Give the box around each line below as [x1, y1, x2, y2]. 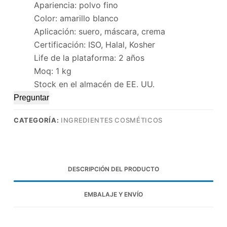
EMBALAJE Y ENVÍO [84, 190, 143, 198]
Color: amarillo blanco [33, 13, 119, 24]
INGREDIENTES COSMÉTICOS [61, 116, 163, 125]
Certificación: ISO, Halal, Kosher [33, 40, 155, 50]
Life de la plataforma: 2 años [33, 53, 144, 63]
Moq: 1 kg [33, 66, 71, 77]
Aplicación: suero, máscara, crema [33, 26, 165, 37]
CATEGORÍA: [13, 116, 61, 125]
